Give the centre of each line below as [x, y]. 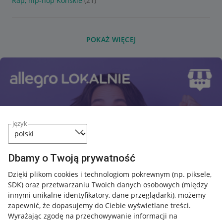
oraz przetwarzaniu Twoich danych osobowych [103, 184]
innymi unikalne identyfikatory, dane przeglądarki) [91, 195]
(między [195, 184]
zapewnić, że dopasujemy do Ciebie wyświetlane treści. [99, 205]
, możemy [190, 195]
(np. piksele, [192, 174]
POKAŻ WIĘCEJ [111, 39]
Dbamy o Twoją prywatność [72, 158]
